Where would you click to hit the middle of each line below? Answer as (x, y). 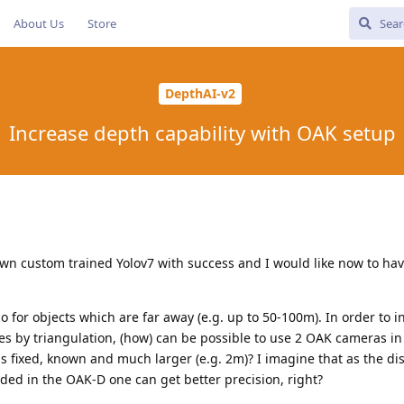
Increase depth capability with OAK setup (202, 132)
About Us (39, 23)
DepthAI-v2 (200, 94)
